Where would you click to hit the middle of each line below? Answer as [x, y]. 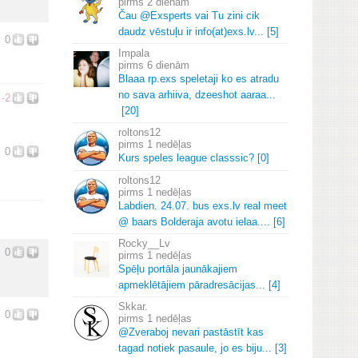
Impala [134, 53]
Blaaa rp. [139, 79]
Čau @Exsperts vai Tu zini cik [189, 16]
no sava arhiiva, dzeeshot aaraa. [194, 95]
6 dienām [168, 65]
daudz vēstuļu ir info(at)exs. [183, 32]
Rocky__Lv [144, 243]
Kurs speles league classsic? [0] [194, 158]
